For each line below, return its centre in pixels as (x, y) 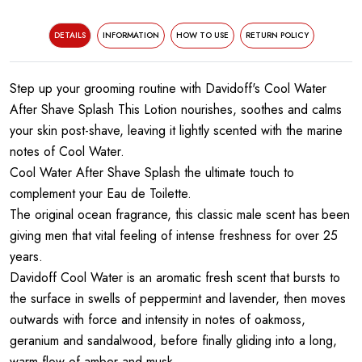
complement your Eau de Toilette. (101, 194)
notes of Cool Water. (67, 152)
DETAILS (69, 35)
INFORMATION (130, 35)
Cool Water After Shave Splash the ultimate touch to (152, 173)
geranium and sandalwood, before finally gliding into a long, (173, 341)
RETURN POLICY (277, 35)
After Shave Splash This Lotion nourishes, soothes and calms (176, 109)
